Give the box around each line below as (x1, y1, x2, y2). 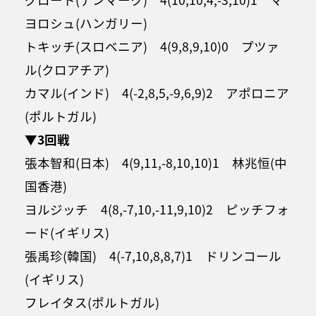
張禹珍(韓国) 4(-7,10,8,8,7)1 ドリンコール (25, 246, 281, 265)
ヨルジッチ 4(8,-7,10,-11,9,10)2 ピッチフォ (25, 200, 289, 218)
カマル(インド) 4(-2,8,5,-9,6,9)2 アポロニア (25, 83, 289, 102)
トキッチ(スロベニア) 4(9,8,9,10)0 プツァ (25, 37, 279, 55)
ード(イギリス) (25, 223, 109, 241)
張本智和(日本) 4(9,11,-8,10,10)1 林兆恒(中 (25, 153, 287, 171)
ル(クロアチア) (25, 60, 109, 78)
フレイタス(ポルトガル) (25, 293, 172, 311)
